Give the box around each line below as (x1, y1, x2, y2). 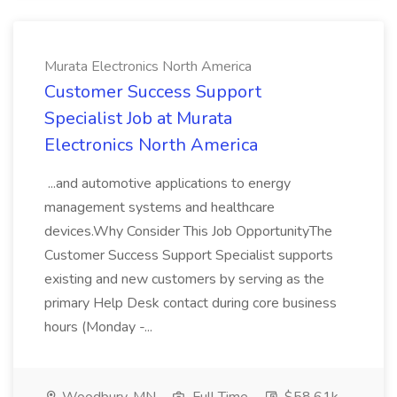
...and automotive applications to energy (44, 174, 291, 193)
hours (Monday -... (44, 317, 156, 337)
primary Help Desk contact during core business (44, 293, 337, 313)
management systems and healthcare (44, 198, 275, 217)
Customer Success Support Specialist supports (44, 245, 333, 265)
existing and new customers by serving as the (44, 269, 324, 289)
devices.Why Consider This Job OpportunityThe (44, 222, 332, 241)
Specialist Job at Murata (44, 106, 232, 130)
